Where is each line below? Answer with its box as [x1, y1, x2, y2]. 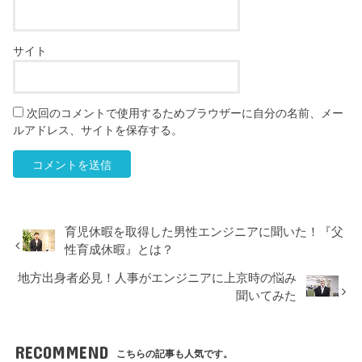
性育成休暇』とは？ [65, 242, 175, 256]
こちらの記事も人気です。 [116, 347, 234, 360]
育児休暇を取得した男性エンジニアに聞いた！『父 [65, 225, 344, 238]
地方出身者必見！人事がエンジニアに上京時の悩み [18, 271, 297, 284]
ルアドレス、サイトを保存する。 [13, 124, 183, 137]
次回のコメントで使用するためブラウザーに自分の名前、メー [27, 107, 344, 120]
